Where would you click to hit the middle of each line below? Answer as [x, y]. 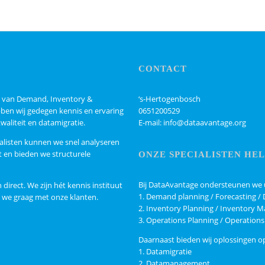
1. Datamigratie [165, 251]
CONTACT [163, 69]
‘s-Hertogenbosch [170, 99]
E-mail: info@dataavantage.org [193, 122]
